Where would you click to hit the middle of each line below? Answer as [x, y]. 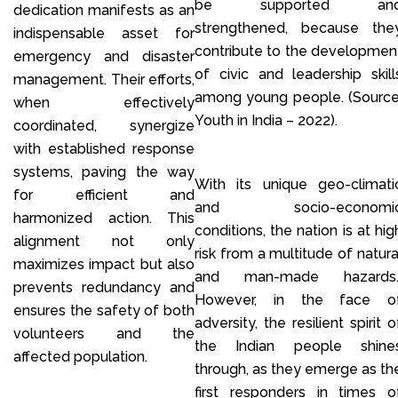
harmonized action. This [104, 218]
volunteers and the [104, 333]
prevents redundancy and [104, 287]
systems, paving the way [104, 171]
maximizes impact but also [104, 264]
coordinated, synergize [104, 125]
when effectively [104, 102]
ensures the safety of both [104, 310]
